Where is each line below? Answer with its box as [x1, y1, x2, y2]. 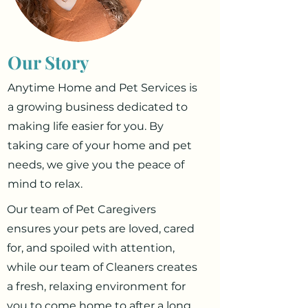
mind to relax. [8, 177, 82, 190]
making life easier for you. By [8, 120, 164, 133]
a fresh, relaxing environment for [7, 280, 186, 293]
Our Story [8, 50, 89, 74]
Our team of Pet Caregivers [7, 203, 156, 216]
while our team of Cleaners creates [7, 261, 197, 274]
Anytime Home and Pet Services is [8, 81, 197, 94]
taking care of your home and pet [8, 139, 192, 152]
